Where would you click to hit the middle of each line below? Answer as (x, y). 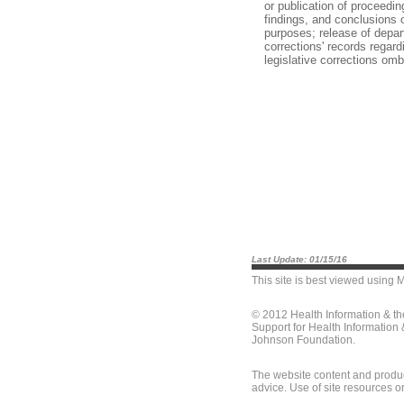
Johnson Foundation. (303, 340)
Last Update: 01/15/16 (299, 259)
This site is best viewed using (324, 280)
